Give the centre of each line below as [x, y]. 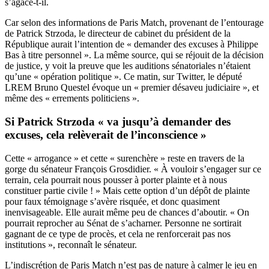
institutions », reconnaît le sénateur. [71, 244]
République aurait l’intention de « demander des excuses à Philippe [131, 44]
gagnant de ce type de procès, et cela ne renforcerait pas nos [118, 234]
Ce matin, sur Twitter [163, 77]
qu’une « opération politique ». [64, 77]
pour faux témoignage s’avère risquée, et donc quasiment [112, 201]
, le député [222, 77]
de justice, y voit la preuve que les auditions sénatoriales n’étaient [128, 66]
